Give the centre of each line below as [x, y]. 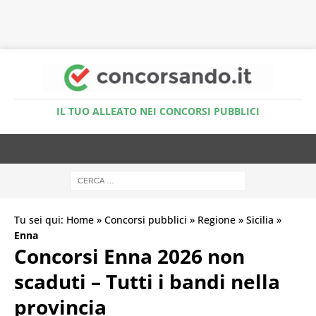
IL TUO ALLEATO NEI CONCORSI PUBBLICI [158, 111]
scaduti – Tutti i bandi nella [147, 281]
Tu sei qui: [40, 219]
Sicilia [260, 219]
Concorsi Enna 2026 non [129, 256]
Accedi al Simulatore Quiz [158, 28]
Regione [217, 219]
